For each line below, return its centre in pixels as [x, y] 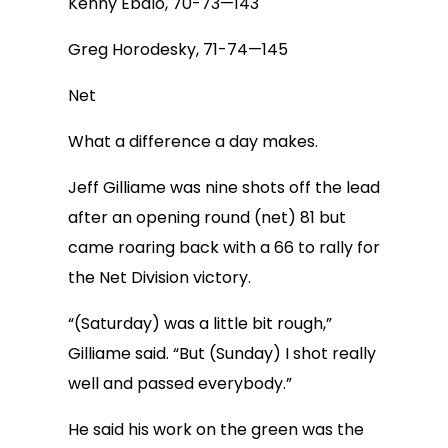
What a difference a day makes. [193, 141]
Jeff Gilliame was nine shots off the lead [224, 187]
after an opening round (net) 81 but [207, 217]
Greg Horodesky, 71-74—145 [178, 49]
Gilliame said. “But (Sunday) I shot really [222, 353]
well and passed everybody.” [180, 383]
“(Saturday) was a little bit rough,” [200, 323]
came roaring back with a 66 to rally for [224, 247]
